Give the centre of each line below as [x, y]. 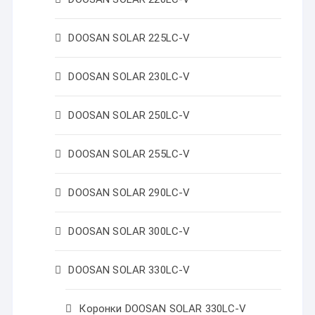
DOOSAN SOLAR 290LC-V [129, 193]
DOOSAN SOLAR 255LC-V [129, 154]
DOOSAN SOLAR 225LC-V [129, 38]
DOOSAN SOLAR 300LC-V [129, 232]
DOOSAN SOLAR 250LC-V [129, 116]
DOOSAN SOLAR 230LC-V [129, 77]
